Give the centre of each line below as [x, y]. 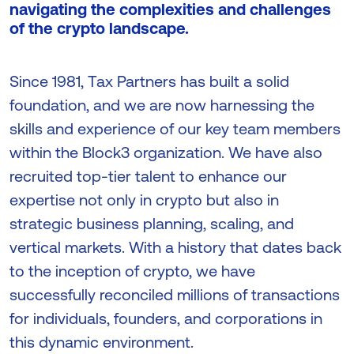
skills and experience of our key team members [175, 128]
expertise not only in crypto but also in [144, 200]
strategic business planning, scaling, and [152, 223]
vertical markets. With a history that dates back [175, 247]
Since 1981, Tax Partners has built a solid [149, 81]
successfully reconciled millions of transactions [175, 294]
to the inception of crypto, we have [132, 271]
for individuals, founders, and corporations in [166, 318]
